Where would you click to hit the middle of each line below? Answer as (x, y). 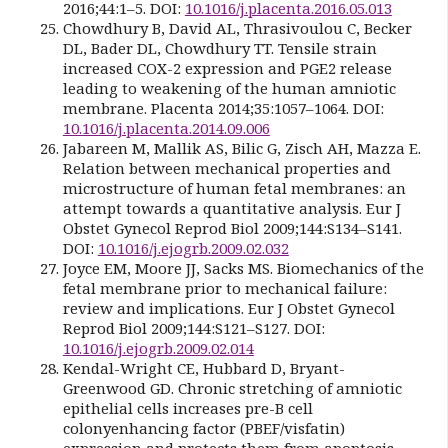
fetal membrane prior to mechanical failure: (224, 287)
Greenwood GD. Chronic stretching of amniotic (232, 387)
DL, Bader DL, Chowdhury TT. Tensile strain (219, 47)
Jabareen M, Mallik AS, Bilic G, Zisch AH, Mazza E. (241, 147)
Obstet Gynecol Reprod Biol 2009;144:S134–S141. (232, 227)
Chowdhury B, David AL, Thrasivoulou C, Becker (237, 27)
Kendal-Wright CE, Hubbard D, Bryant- (203, 367)
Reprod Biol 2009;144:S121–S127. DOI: (193, 327)
